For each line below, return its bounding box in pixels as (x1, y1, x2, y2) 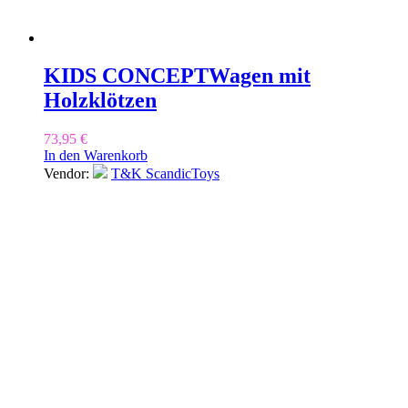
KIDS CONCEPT (44, 64, 209, 88)
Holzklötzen (44, 88, 157, 113)
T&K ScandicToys (111, 166, 219, 182)
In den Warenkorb (44, 148, 148, 164)
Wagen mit (209, 64, 311, 88)
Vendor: (44, 166, 93, 182)
